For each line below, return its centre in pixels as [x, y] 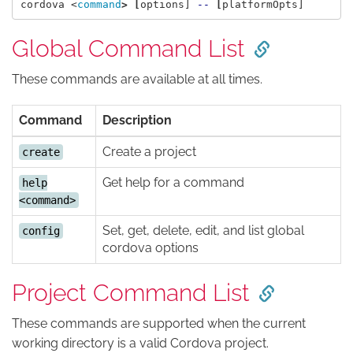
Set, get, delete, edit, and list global [203, 230]
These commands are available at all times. [137, 79]
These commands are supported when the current [159, 323]
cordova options [150, 248]
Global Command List [128, 48]
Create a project [149, 152]
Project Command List [131, 293]
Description [137, 120]
